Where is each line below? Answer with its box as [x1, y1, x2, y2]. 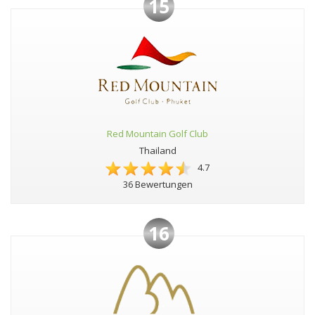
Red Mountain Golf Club [107, 127, 208, 141]
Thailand [139, 144, 176, 157]
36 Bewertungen [122, 178, 193, 191]
